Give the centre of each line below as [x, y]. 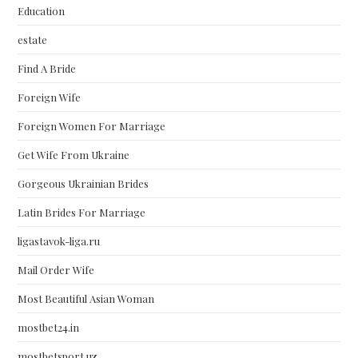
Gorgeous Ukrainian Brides [84, 183]
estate [33, 40]
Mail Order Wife [56, 270]
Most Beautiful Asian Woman [86, 298]
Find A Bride [47, 68]
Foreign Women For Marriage [92, 126]
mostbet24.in [49, 327]
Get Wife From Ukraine [74, 155]
